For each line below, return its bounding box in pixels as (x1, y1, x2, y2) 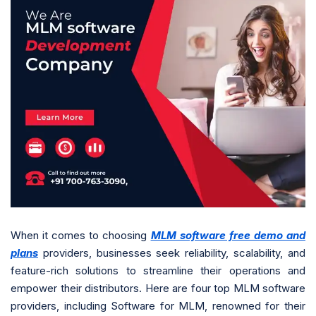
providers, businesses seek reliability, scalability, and (38, 245, 305, 260)
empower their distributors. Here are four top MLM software (11, 281, 305, 295)
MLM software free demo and (150, 228, 306, 242)
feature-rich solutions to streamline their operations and (11, 263, 305, 277)
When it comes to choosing (11, 228, 151, 242)
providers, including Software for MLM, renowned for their (11, 298, 305, 312)
